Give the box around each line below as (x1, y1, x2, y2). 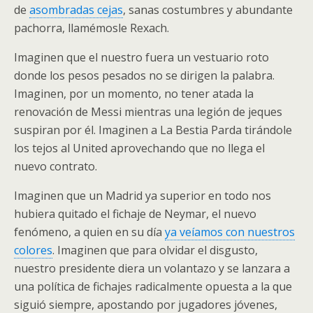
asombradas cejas (29, 2, 123, 17)
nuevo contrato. (14, 159, 97, 174)
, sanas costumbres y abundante (123, 2, 293, 17)
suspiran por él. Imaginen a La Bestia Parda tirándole (14, 122, 292, 138)
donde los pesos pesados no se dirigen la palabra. (14, 68, 275, 83)
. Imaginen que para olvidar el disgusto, (52, 242, 258, 258)
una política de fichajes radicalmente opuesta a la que (14, 279, 292, 294)
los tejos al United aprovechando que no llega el (14, 140, 265, 156)
